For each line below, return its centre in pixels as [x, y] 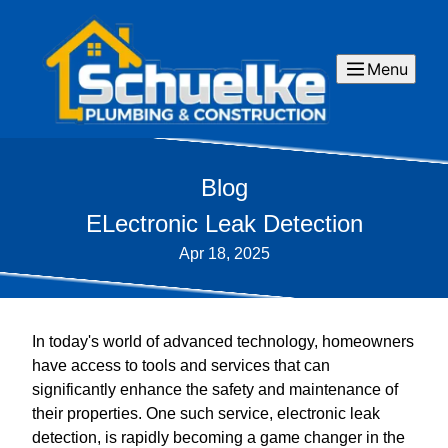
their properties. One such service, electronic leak [206, 413]
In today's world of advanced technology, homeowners [223, 341]
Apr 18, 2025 [224, 253]
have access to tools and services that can [181, 365]
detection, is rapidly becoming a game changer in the [218, 437]
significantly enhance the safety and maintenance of [215, 389]
